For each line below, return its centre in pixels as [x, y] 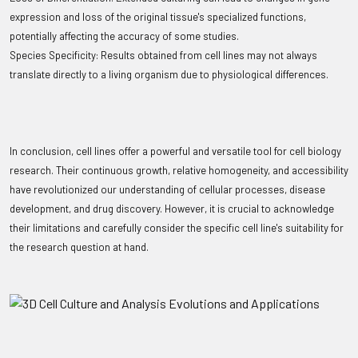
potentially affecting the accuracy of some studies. [124, 36]
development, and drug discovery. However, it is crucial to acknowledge [172, 209]
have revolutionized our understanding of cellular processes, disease [167, 190]
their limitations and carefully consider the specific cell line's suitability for [177, 228]
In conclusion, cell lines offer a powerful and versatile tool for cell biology [175, 151]
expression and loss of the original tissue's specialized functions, [158, 17]
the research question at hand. [79, 247]
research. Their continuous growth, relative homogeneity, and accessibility [179, 171]
